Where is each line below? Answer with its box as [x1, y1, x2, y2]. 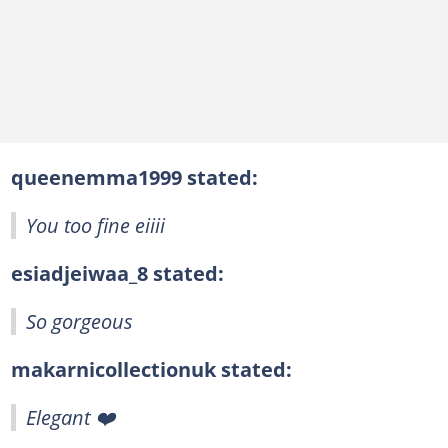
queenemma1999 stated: [10, 162, 258, 191]
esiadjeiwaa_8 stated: [10, 258, 224, 287]
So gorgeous [26, 306, 133, 335]
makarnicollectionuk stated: [10, 354, 292, 383]
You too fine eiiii [26, 210, 165, 239]
